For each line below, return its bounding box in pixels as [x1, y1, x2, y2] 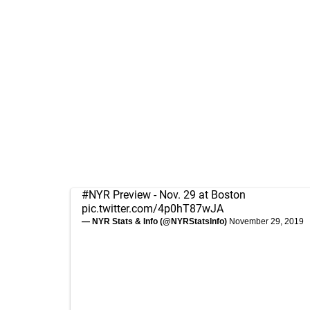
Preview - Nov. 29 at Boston [110, 188, 246, 201]
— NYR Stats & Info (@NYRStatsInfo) [82, 217, 229, 226]
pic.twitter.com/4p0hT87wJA [82, 202, 224, 215]
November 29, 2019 [229, 217, 304, 226]
